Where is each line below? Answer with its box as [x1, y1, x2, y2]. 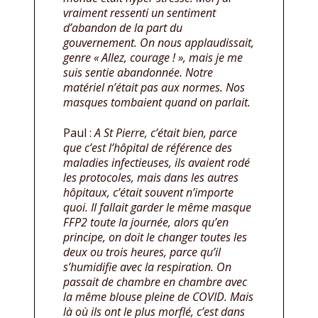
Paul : [63, 125, 94, 141]
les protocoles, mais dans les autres [63, 170, 238, 186]
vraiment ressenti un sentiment [63, 5, 216, 21]
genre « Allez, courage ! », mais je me [63, 50, 243, 66]
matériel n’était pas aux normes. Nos [63, 79, 245, 96]
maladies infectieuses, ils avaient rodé [63, 155, 250, 171]
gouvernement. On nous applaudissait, [63, 35, 254, 51]
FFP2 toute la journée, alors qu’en [63, 214, 229, 231]
